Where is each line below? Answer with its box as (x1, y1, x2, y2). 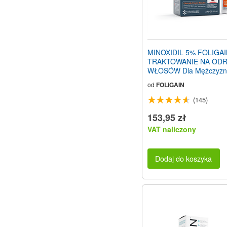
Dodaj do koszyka (155, 153, 212, 164)
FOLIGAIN (156, 80, 184, 89)
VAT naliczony (147, 124, 196, 134)
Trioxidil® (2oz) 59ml (147, 74, 213, 85)
